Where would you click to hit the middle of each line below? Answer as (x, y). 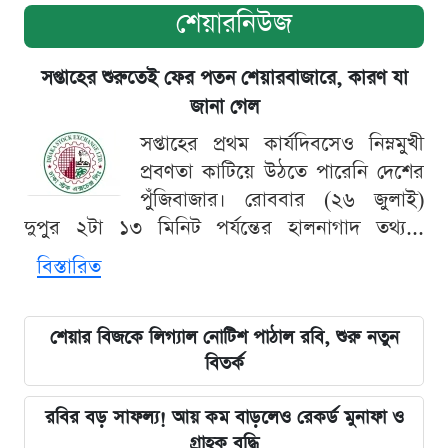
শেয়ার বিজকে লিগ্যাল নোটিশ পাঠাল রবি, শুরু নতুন (224, 338)
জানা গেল (224, 108)
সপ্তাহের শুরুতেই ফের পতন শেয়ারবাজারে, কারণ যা (224, 79)
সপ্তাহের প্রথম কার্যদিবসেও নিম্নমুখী (282, 144)
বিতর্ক (224, 364)
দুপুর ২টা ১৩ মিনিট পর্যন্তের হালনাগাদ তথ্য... (224, 228)
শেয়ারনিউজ (234, 24)
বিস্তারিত (69, 267)
